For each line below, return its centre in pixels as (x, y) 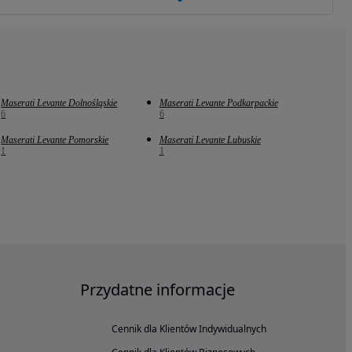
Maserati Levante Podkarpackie (218, 103)
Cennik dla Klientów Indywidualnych (189, 328)
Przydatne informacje (158, 289)
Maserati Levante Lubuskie (210, 139)
